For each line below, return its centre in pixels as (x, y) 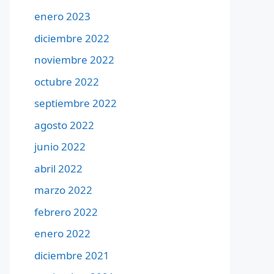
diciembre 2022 (72, 38)
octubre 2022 (67, 81)
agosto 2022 (64, 125)
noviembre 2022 (74, 60)
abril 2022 (58, 168)
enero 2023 (62, 16)
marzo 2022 (63, 190)
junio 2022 (60, 146)
